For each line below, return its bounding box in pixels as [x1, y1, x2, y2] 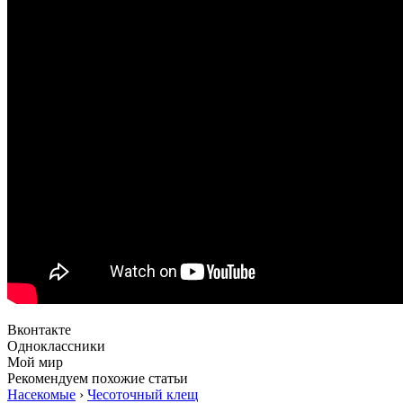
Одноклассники [7, 338, 105, 354]
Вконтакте [7, 322, 71, 338]
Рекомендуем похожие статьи [7, 371, 188, 387]
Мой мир [7, 354, 63, 371]
